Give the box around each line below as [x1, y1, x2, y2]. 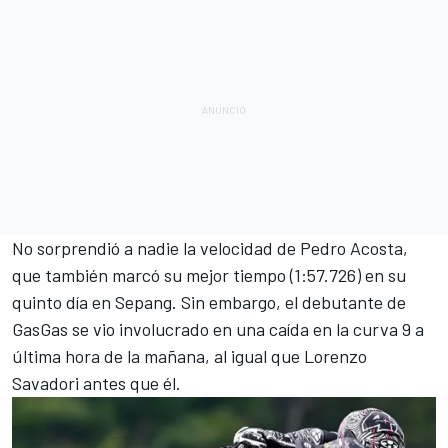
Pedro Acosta [300, 237, 403, 260]
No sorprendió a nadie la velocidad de [12, 237, 300, 260]
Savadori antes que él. [12, 372, 181, 395]
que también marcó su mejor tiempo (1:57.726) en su [12, 264, 406, 287]
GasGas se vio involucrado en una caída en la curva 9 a [12, 318, 424, 341]
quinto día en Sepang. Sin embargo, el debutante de [12, 291, 406, 314]
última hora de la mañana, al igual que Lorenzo [12, 345, 367, 368]
